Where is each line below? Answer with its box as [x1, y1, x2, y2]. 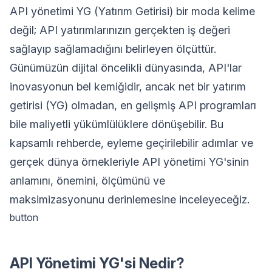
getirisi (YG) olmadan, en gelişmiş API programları [10, 98, 256, 112]
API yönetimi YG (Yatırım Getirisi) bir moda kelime [10, 4, 255, 18]
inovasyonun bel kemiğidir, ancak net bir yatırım [10, 80, 246, 93]
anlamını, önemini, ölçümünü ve [10, 174, 165, 187]
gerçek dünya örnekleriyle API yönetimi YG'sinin [10, 155, 249, 168]
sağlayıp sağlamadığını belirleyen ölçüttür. [10, 42, 216, 55]
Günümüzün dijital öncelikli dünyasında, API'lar [10, 61, 242, 74]
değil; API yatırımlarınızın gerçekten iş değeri [10, 23, 230, 36]
